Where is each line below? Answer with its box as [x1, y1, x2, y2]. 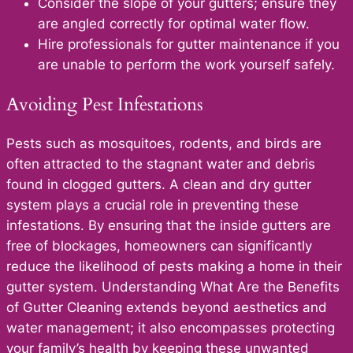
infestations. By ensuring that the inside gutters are [6, 217, 331, 233]
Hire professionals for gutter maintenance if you [38, 36, 340, 53]
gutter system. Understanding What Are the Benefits [6, 278, 340, 295]
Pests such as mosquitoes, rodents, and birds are [6, 135, 321, 151]
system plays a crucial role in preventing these [6, 196, 299, 213]
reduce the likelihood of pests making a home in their [6, 258, 342, 274]
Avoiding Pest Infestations [6, 91, 203, 117]
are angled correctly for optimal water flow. [38, 16, 310, 32]
